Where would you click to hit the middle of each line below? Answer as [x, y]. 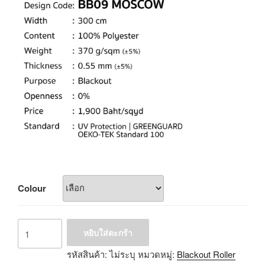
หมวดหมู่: [157, 254]
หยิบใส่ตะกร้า [108, 232]
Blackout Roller [206, 254]
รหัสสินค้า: [88, 254]
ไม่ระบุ [122, 254]
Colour [32, 188]
